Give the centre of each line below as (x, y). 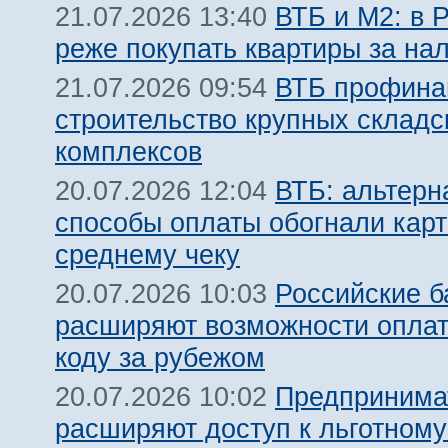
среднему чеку (147, 254)
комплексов (128, 151)
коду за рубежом (160, 357)
